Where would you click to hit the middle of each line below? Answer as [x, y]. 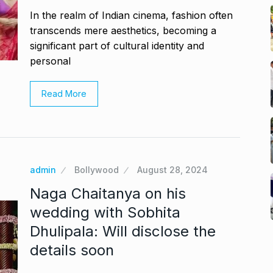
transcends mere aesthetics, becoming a [123, 30]
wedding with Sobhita [105, 212]
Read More [64, 94]
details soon [72, 250]
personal [50, 61]
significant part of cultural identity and [117, 46]
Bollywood [97, 170]
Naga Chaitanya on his [108, 193]
